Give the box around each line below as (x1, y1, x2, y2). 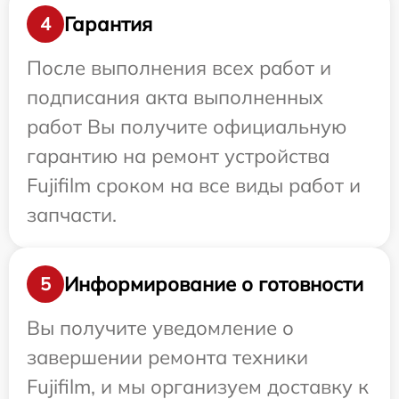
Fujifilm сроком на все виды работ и (27, 173, 361, 199)
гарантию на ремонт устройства (27, 143, 330, 169)
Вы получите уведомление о (27, 315, 294, 341)
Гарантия (64, 11, 152, 37)
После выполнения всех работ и (27, 55, 331, 81)
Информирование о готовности (64, 271, 363, 297)
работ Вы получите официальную (27, 114, 346, 140)
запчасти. (27, 202, 117, 228)
